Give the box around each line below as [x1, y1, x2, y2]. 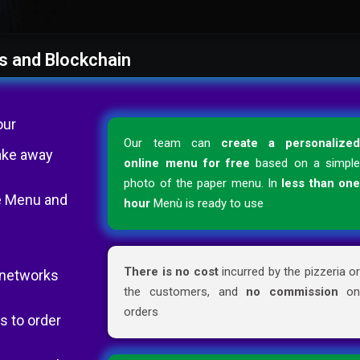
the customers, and [124, 284, 247, 300]
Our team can [124, 136, 221, 151]
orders [124, 305, 159, 320]
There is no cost [124, 264, 219, 280]
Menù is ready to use [150, 196, 264, 211]
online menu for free [124, 156, 251, 171]
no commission [246, 284, 338, 300]
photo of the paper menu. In [124, 176, 282, 191]
